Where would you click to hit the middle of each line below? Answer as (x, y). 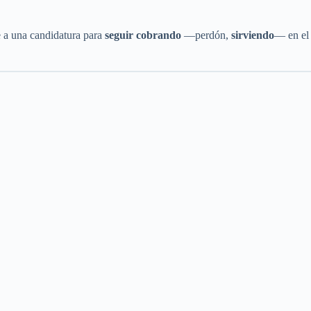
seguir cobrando (143, 35)
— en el (292, 35)
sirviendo (253, 35)
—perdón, (206, 35)
